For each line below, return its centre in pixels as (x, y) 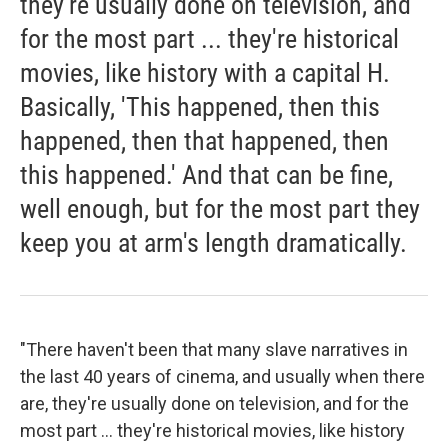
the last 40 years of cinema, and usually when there (222, 376)
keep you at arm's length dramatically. (213, 243)
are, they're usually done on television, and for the (214, 403)
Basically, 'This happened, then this (200, 107)
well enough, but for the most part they (220, 209)
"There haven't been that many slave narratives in (214, 349)
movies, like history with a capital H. (205, 73)
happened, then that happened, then (204, 141)
